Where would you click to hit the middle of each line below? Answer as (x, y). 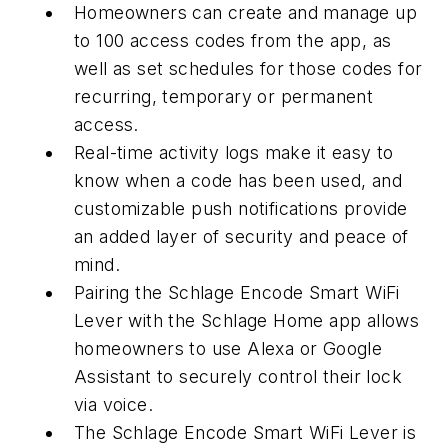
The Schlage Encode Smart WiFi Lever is (245, 433)
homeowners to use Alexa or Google (228, 349)
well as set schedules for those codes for (248, 69)
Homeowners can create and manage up (245, 13)
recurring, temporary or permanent (224, 97)
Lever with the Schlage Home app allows (247, 321)
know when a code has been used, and (238, 181)
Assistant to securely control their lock (238, 377)
